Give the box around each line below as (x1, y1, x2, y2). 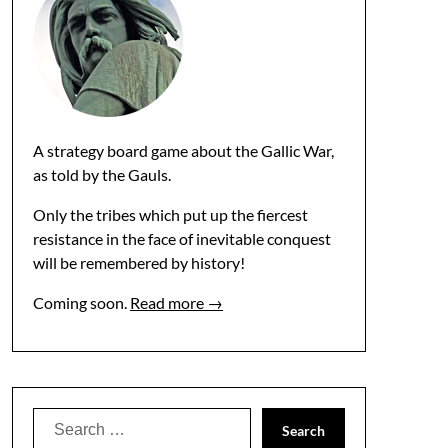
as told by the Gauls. (32, 165, 171, 184)
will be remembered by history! (32, 253, 245, 272)
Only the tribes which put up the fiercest (32, 205, 308, 224)
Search (31, 409, 82, 428)
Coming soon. (32, 293, 130, 312)
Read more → (129, 293, 223, 312)
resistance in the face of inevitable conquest (32, 229, 331, 248)
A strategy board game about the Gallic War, (32, 141, 334, 160)
